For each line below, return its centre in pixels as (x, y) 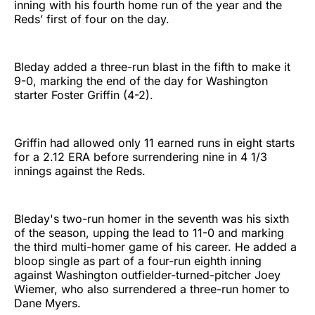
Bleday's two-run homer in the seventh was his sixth (152, 218)
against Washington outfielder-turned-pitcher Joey (147, 275)
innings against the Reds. (80, 171)
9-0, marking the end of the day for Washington (141, 81)
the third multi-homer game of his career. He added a (155, 246)
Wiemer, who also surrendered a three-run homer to (152, 289)
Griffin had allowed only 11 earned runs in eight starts (154, 142)
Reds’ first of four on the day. (92, 19)
